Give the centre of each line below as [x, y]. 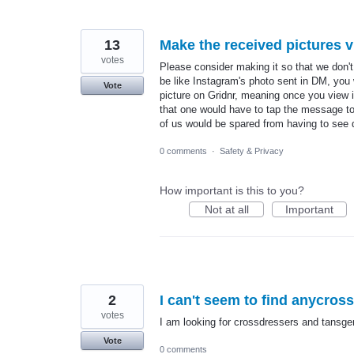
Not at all [226, 210]
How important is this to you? [232, 191]
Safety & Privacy [252, 151]
